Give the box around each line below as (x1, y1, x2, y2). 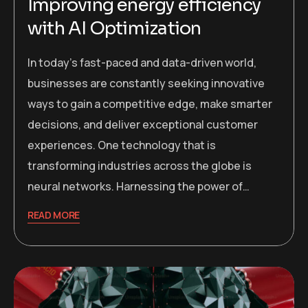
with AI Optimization (27, 16, 201, 40)
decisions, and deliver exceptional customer (27, 116, 258, 132)
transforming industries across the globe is (27, 157, 252, 173)
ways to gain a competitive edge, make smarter (27, 96, 272, 111)
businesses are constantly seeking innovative (27, 75, 265, 91)
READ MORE (27, 208, 80, 221)
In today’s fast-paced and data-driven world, (27, 54, 256, 70)
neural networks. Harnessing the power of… (27, 178, 250, 194)
